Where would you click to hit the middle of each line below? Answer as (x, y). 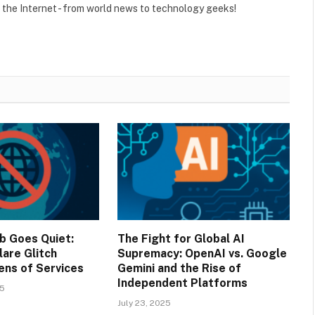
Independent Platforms (182, 283)
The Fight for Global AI (181, 238)
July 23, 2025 (144, 303)
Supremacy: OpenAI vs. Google (202, 253)
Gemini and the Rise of (179, 268)
